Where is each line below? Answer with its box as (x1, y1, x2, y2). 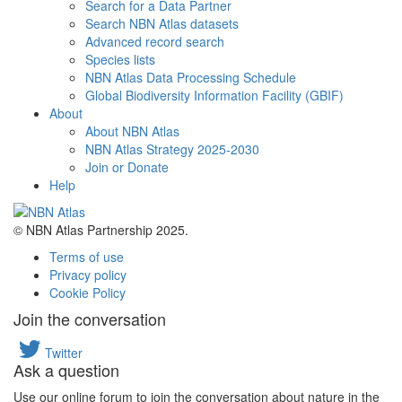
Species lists (85, 50, 155, 68)
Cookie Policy (49, 284, 126, 301)
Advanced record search (85, 32, 224, 50)
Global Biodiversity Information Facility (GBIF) (85, 86, 344, 104)
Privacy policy (49, 266, 127, 284)
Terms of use (49, 248, 124, 266)
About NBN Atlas (85, 122, 179, 140)
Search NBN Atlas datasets (85, 14, 239, 32)
